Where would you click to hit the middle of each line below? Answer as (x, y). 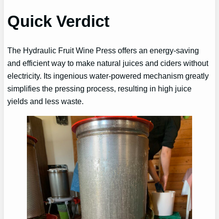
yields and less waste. (46, 101)
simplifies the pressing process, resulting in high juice (100, 89)
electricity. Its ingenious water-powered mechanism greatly (108, 76)
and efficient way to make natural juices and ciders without (108, 63)
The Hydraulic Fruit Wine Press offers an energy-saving (103, 51)
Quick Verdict (59, 22)
